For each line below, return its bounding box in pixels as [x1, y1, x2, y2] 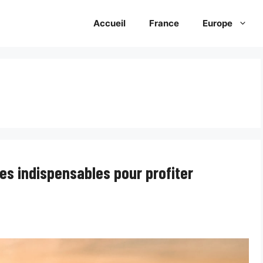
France [149, 18, 179, 29]
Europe [203, 18, 232, 29]
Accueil [93, 18, 126, 29]
